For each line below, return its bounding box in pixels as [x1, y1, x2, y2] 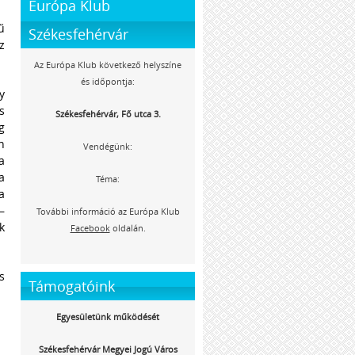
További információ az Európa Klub [36, 205, 180, 217]
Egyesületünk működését [56, 311, 159, 323]
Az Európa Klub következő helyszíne [34, 59, 181, 71]
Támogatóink [29, 277, 115, 296]
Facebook [70, 222, 110, 234]
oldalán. [109, 222, 146, 234]
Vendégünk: [83, 140, 132, 152]
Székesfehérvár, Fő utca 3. [55, 108, 161, 120]
